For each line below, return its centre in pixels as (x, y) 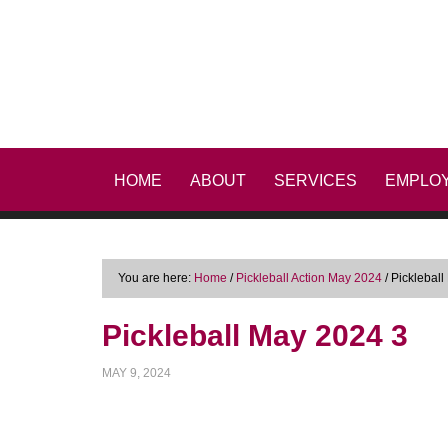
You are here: (156, 278)
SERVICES (315, 180)
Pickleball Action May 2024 (309, 278)
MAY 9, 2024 (136, 373)
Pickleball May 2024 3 (255, 335)
